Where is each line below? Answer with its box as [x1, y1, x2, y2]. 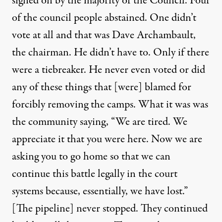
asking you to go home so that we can [12, 149, 170, 165]
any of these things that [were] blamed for [12, 79, 191, 95]
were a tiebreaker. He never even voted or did [12, 62, 205, 78]
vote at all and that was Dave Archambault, [12, 27, 196, 43]
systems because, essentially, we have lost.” [12, 183, 188, 199]
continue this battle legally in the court [12, 166, 177, 182]
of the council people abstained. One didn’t [12, 10, 196, 26]
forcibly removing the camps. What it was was [12, 97, 208, 112]
